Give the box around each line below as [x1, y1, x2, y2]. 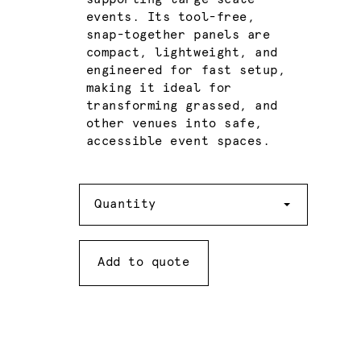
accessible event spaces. [85, 135, 271, 148]
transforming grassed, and [85, 100, 278, 113]
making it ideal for [85, 82, 232, 95]
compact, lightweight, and [85, 47, 278, 60]
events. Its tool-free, [85, 11, 255, 24]
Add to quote [98, 256, 190, 269]
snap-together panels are [85, 29, 271, 42]
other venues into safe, [85, 118, 263, 131]
